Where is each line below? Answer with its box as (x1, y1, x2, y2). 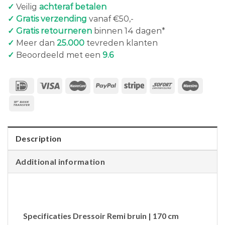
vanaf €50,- (87, 14, 134, 24)
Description (16, 133, 62, 143)
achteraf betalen (39, 2, 106, 12)
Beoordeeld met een (14, 50, 102, 60)
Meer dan (14, 38, 57, 48)
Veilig (14, 2, 39, 12)
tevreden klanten (84, 38, 158, 48)
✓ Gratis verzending (8, 14, 87, 24)
